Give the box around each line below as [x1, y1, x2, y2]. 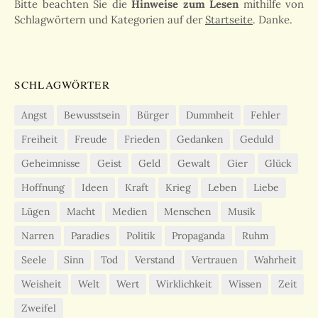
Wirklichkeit [156, 278, 212, 291]
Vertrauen [192, 253, 237, 267]
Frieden [124, 133, 160, 146]
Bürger [137, 109, 169, 122]
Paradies [71, 229, 109, 243]
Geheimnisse [21, 157, 80, 170]
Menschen [164, 205, 211, 219]
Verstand [135, 253, 175, 267]
